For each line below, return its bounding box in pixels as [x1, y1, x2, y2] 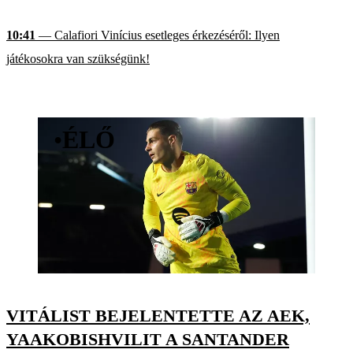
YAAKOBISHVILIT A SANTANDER [6, 329, 289, 349]
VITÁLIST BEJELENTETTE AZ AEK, [6, 305, 310, 325]
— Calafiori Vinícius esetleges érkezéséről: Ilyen [35, 28, 280, 42]
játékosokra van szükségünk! [6, 51, 150, 65]
